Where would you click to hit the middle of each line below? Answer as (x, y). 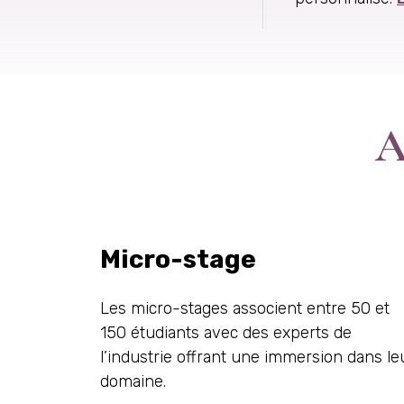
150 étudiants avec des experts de (226, 333)
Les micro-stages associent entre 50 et (245, 308)
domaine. (133, 381)
